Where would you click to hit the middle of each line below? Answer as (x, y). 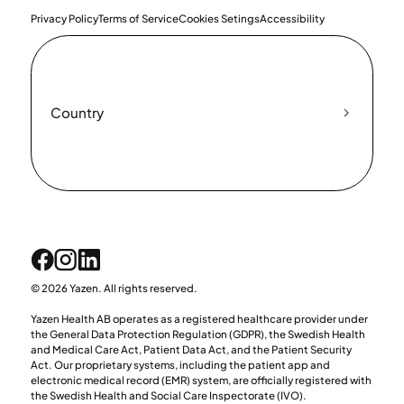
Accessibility (292, 18)
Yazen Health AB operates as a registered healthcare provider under (199, 319)
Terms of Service (138, 18)
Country (77, 113)
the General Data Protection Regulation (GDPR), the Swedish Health (197, 335)
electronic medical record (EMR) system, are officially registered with (201, 381)
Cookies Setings (219, 18)
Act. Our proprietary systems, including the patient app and (180, 365)
